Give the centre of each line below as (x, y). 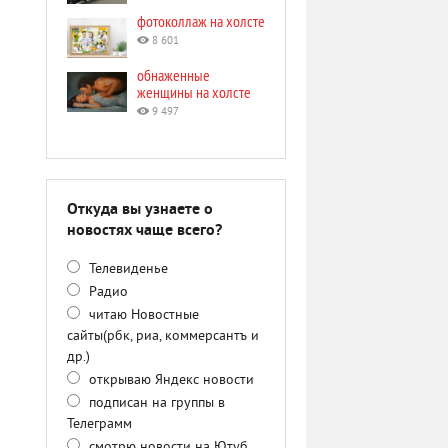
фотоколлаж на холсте (201, 21)
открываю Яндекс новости (169, 380)
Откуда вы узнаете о (140, 210)
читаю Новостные (142, 315)
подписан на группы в (155, 403)
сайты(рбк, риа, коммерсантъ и (163, 336)
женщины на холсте (194, 92)
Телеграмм (99, 424)
